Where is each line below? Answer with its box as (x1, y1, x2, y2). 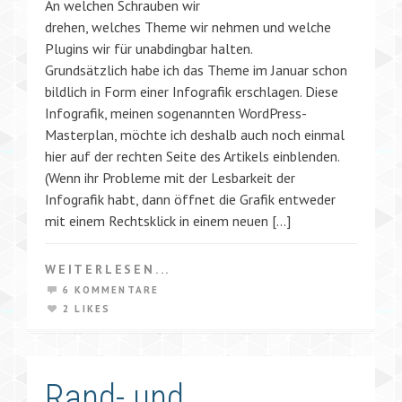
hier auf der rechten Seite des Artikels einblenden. (45, 146, 339, 165)
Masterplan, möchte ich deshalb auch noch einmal (45, 125, 345, 144)
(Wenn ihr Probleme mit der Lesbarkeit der (45, 168, 295, 187)
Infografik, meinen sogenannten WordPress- (45, 103, 307, 122)
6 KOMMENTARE (63, 283, 160, 296)
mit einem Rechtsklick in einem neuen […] (45, 211, 291, 230)
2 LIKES (63, 301, 111, 315)
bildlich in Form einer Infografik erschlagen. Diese (45, 82, 338, 100)
